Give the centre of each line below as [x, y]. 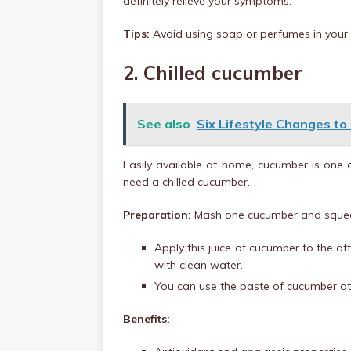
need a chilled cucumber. [186, 182]
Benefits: [147, 319]
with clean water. [199, 265]
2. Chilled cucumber [213, 73]
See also [164, 124]
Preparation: [159, 215]
